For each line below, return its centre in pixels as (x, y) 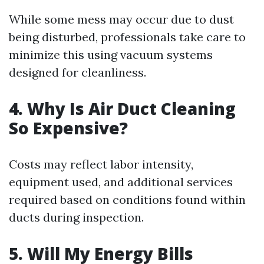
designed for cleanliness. (77, 72)
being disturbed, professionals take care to (127, 37)
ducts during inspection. (76, 217)
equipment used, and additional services (121, 182)
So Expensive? (68, 128)
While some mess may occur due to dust (121, 19)
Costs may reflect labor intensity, (101, 164)
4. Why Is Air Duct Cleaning (122, 108)
